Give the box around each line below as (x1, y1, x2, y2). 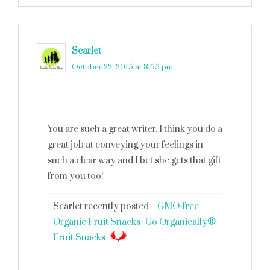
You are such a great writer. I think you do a (48, 124, 222, 135)
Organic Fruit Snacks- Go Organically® (53, 216, 216, 228)
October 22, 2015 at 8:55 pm (72, 62, 173, 72)
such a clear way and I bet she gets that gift (48, 155, 221, 166)
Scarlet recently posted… (53, 201, 157, 212)
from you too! (48, 171, 104, 182)
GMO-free (157, 201, 199, 212)
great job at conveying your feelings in (48, 139, 203, 151)
